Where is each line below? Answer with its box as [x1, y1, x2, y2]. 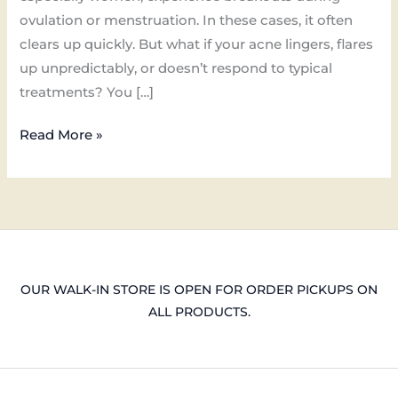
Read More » [20, 127, 104, 144]
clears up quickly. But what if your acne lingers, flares [20, 36, 374, 52]
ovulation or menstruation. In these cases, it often [20, 12, 354, 28]
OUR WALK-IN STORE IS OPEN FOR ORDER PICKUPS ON [20, 283, 378, 298]
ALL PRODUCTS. [147, 305, 251, 320]
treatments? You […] [20, 84, 155, 100]
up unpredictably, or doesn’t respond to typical [20, 60, 333, 76]
